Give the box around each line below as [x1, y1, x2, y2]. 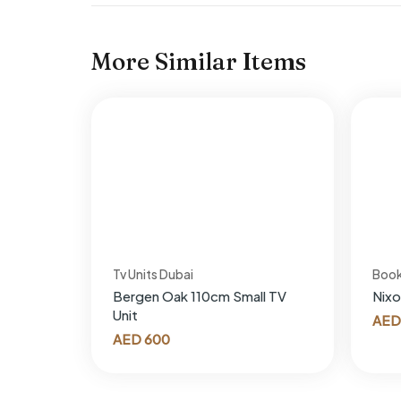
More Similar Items [91, 47, 306, 76]
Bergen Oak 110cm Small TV [113, 286, 286, 304]
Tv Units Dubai [113, 265, 193, 282]
